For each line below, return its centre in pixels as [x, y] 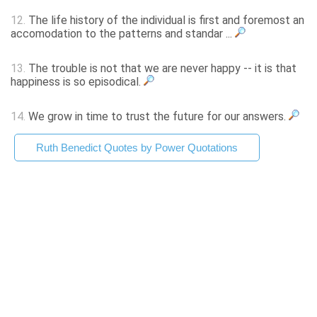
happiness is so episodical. [77, 82]
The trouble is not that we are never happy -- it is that [161, 69]
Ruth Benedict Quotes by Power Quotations [137, 148]
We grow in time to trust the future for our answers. [157, 117]
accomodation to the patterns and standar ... [123, 34]
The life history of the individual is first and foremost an [165, 21]
